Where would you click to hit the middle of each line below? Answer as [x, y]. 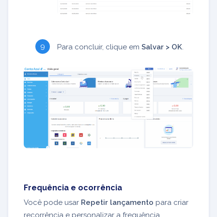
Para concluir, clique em [99, 47]
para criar [171, 203]
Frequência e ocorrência [73, 188]
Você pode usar [52, 203]
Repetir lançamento [117, 203]
